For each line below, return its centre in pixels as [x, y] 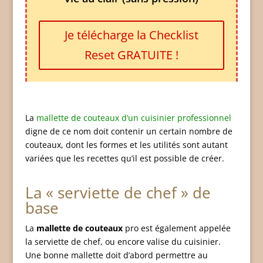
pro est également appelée [176, 228]
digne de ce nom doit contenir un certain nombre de [129, 131]
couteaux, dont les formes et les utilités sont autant [126, 145]
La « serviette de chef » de [118, 193]
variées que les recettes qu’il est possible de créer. [124, 158]
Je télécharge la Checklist [131, 35]
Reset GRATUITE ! [131, 55]
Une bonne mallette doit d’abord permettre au [116, 255]
